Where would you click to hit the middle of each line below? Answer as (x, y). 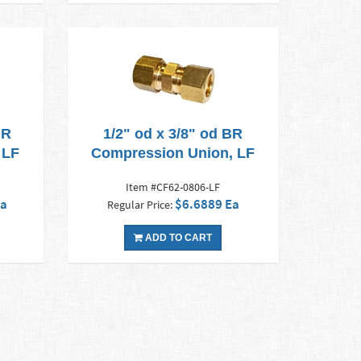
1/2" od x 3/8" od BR (173, 134)
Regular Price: (141, 205)
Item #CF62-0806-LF (173, 187)
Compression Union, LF (173, 154)
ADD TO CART (178, 238)
